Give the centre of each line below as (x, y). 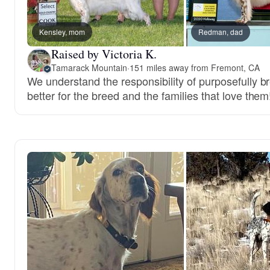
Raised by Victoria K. (104, 54)
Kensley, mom (62, 32)
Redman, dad (221, 32)
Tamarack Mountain (89, 67)
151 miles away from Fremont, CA (194, 67)
